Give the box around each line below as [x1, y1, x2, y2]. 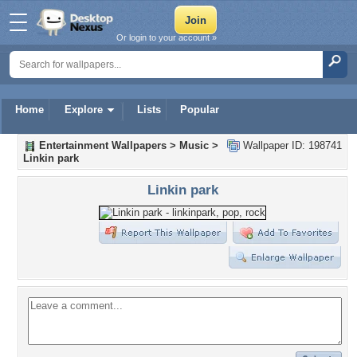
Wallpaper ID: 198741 [240, 139, 342, 151]
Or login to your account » [116, 33, 217, 42]
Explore [65, 104, 103, 116]
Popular [180, 104, 219, 116]
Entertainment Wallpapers [39, 139, 167, 151]
